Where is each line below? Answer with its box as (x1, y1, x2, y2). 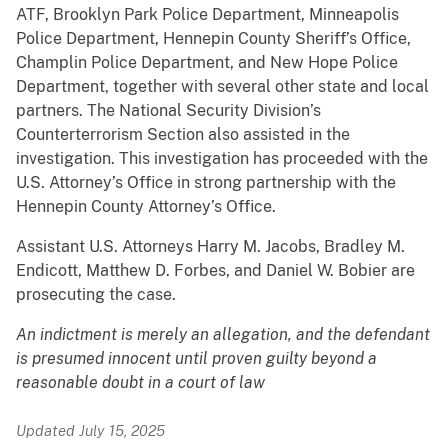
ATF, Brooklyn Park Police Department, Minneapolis (16, 5, 399, 25)
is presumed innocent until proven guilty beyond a (16, 349, 377, 369)
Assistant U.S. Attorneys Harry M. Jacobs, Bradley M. (16, 237, 405, 257)
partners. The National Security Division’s (16, 101, 321, 121)
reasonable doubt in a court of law (16, 373, 265, 393)
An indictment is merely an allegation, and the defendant (16, 325, 430, 345)
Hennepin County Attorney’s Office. (16, 197, 276, 217)
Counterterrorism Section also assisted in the (16, 125, 350, 145)
